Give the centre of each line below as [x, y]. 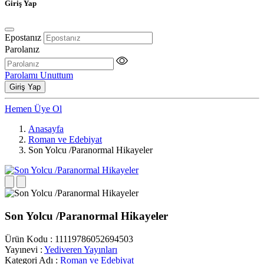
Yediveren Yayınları [81, 249]
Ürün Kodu [26, 239]
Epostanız [23, 38]
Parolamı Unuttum [39, 75]
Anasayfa [46, 129]
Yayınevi [21, 249]
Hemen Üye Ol [33, 109]
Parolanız [22, 49]
